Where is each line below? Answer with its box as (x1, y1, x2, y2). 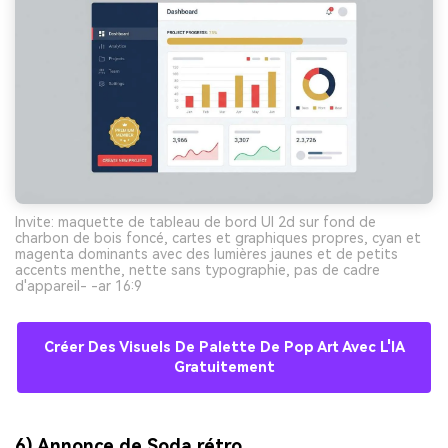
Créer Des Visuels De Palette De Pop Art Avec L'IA (43, 338, 405, 356)
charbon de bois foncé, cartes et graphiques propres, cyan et (15, 229, 421, 246)
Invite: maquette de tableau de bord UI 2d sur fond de (15, 213, 376, 230)
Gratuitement (173, 358, 275, 376)
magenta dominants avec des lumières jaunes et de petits (15, 245, 398, 262)
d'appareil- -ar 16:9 (15, 277, 142, 294)
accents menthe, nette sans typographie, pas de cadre (15, 261, 380, 278)
